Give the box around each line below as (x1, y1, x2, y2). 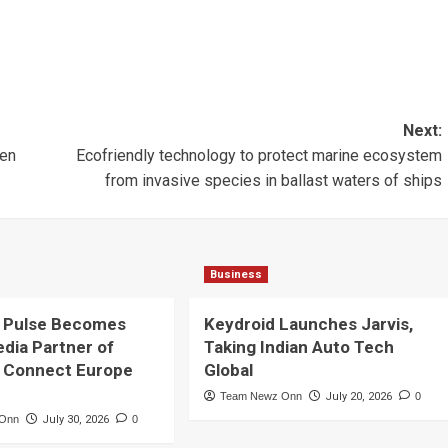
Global (203, 360, 253, 381)
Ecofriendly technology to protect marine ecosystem (75, 146, 442, 166)
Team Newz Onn (219, 390, 302, 403)
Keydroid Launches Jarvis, (203, 314, 413, 335)
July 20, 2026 (324, 390, 392, 404)
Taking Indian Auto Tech (203, 337, 394, 358)
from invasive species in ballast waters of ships (104, 171, 442, 191)
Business (209, 268, 262, 282)
